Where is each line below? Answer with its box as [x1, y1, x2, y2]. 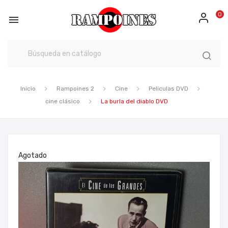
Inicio [20, 85, 36, 92]
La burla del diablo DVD [100, 98, 168, 105]
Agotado [18, 151, 47, 160]
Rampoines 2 [56, 85, 94, 92]
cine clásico [45, 98, 80, 105]
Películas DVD [149, 85, 188, 92]
